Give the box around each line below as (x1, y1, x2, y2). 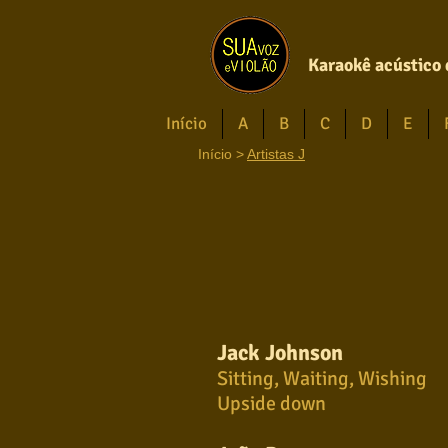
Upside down (217, 391, 326, 416)
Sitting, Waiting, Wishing (217, 366, 427, 391)
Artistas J (247, 146, 305, 162)
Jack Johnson (217, 339, 343, 366)
